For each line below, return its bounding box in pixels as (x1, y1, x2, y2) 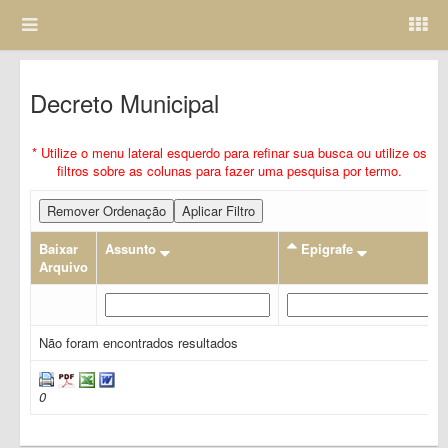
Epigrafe (301, 239, 353, 258)
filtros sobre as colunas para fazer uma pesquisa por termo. (56, 161, 402, 180)
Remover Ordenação (47, 201, 166, 220)
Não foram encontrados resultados (39, 333, 238, 352)
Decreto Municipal (30, 85, 219, 120)
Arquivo (39, 257, 88, 276)
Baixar (39, 239, 78, 258)
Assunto (105, 239, 156, 258)
